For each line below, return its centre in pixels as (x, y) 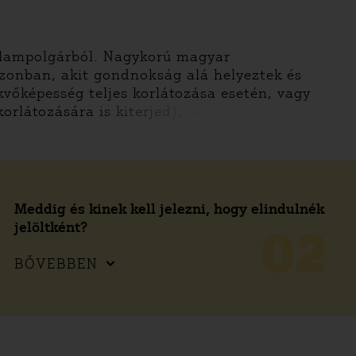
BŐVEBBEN (56, 264)
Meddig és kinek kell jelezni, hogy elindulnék (169, 209)
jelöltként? (51, 227)
